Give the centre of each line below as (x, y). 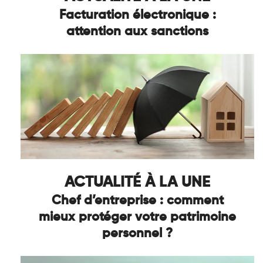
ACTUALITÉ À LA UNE (137, 182)
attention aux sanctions (137, 31)
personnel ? (137, 233)
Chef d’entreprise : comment (137, 200)
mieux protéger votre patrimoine (137, 217)
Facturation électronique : (137, 15)
